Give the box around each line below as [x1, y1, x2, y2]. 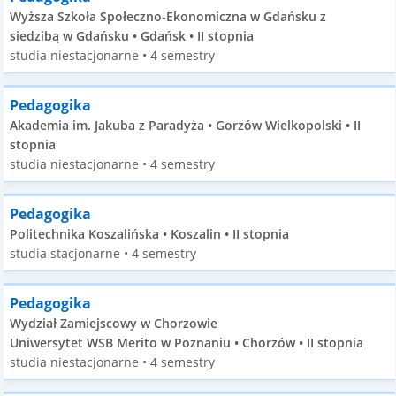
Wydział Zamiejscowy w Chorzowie [10, 315, 218, 331]
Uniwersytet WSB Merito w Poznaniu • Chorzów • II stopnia [10, 334, 364, 351]
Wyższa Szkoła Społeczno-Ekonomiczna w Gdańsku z [10, 8, 327, 25]
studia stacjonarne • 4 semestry [10, 245, 197, 262]
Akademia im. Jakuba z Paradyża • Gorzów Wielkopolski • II [10, 117, 362, 133]
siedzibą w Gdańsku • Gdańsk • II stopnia [10, 27, 255, 44]
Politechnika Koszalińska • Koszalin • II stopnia [10, 225, 290, 242]
